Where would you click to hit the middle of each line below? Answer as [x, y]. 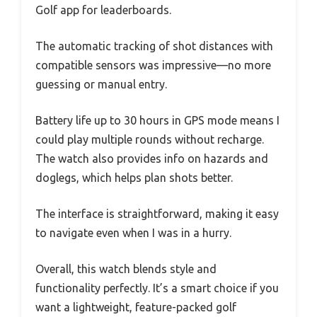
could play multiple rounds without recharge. [150, 139]
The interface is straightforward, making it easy [157, 214]
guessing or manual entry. [101, 84]
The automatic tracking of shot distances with [154, 46]
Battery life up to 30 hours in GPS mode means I [157, 120]
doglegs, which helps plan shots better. [134, 178]
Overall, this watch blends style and [126, 269]
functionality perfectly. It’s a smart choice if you [157, 288]
